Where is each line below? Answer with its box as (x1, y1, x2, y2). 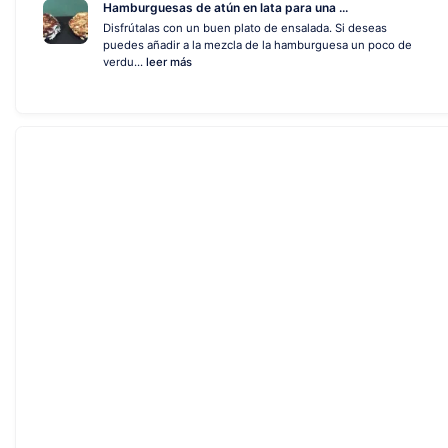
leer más (146, 55, 192, 69)
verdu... (103, 55, 146, 69)
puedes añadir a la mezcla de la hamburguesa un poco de (103, 38, 412, 52)
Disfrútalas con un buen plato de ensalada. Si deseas (103, 21, 387, 35)
